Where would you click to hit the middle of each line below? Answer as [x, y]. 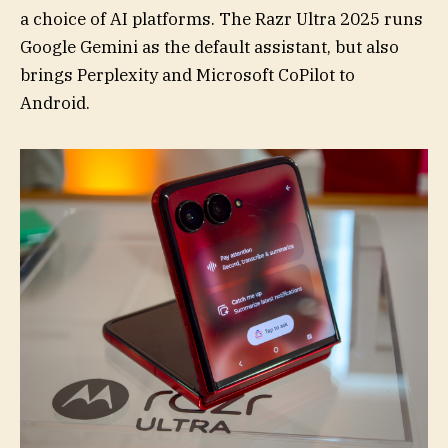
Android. [55, 103]
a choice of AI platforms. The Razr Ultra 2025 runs [221, 19]
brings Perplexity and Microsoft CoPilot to [187, 75]
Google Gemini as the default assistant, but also [209, 47]
